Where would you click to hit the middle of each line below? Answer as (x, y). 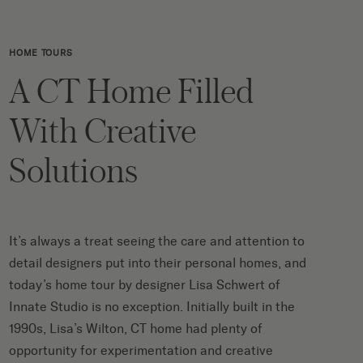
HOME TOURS (41, 53)
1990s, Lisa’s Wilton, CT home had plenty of (136, 328)
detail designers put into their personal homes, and (158, 263)
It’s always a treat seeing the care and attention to (157, 241)
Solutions (73, 169)
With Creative (103, 130)
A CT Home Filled (132, 90)
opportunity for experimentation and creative (141, 350)
